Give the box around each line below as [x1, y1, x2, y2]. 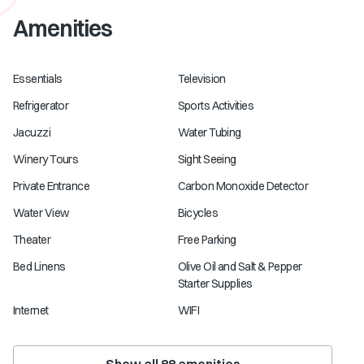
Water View [13, 206, 69, 220]
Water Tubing [177, 125, 241, 140]
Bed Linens [13, 259, 66, 274]
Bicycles [177, 206, 219, 220]
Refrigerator [13, 98, 69, 113]
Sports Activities [177, 98, 253, 113]
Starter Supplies [177, 276, 253, 291]
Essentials [13, 71, 63, 86]
